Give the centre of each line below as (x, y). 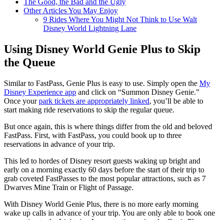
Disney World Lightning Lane (90, 28)
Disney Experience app (40, 92)
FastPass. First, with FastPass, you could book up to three (93, 136)
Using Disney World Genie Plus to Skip (102, 49)
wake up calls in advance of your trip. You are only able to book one (110, 213)
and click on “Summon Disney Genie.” (138, 92)
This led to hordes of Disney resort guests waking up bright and (102, 161)
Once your (21, 101)
